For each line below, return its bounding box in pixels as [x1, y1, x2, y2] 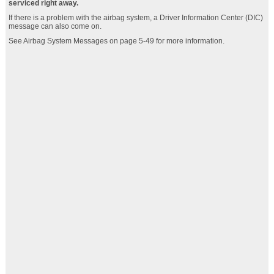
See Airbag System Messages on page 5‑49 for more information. [8, 37, 224, 45]
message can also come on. [8, 22, 102, 31]
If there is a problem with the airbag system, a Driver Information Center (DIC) [8, 13, 263, 22]
